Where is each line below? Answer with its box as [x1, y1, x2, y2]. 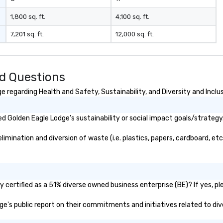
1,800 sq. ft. [10, 13, 46, 20]
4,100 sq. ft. [115, 13, 149, 20]
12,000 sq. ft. [115, 30, 154, 38]
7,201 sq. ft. [10, 30, 44, 38]
